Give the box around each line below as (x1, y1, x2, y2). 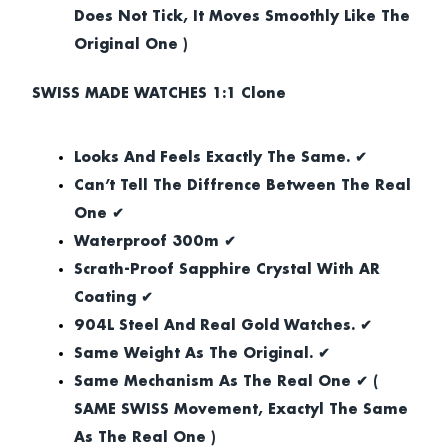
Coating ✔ (74, 289, 153, 306)
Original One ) (74, 36, 188, 53)
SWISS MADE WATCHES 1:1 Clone (32, 85, 286, 102)
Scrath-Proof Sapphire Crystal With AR (74, 261, 380, 278)
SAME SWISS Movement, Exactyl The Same (74, 401, 408, 418)
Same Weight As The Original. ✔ (74, 345, 330, 362)
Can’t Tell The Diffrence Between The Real (74, 177, 411, 194)
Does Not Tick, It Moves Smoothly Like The (74, 8, 410, 25)
